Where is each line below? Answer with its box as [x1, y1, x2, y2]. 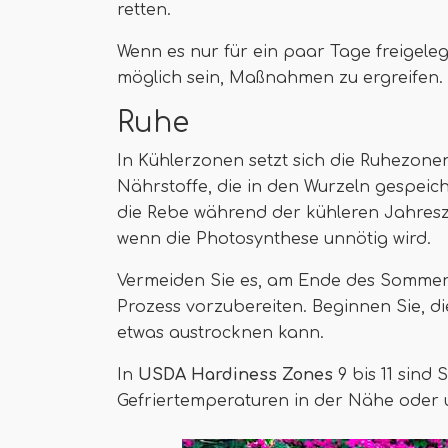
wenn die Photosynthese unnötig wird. [117, 230, 431, 248]
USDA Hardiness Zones [138, 366, 333, 384]
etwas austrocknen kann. [117, 324, 324, 342]
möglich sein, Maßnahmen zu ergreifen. [117, 69, 443, 87]
